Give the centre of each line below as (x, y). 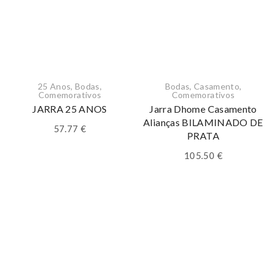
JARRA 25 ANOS (70, 109)
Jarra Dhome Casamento (203, 109)
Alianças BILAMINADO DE (203, 122)
